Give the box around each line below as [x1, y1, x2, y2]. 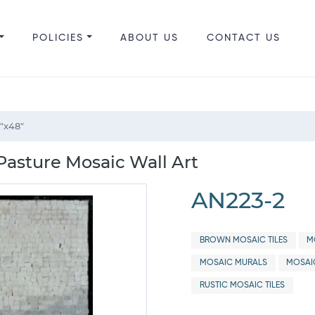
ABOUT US [120, 33, 179, 43]
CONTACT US [206, 33, 281, 43]
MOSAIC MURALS [199, 259, 267, 267]
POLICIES [32, 33, 84, 43]
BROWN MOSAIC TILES [199, 236, 288, 245]
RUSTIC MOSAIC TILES [199, 281, 285, 290]
